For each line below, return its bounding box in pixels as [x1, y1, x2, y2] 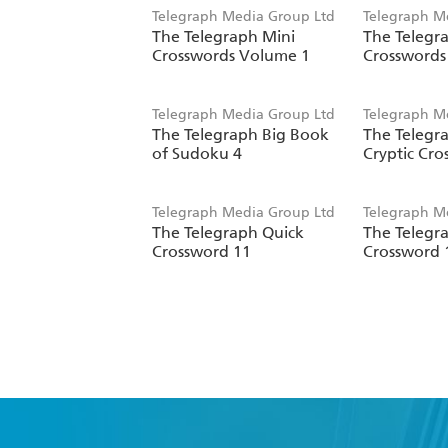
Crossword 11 [152, 242, 251, 262]
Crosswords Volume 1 [152, 46, 310, 66]
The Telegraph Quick [152, 223, 304, 243]
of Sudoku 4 [152, 144, 242, 164]
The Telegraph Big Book [152, 125, 329, 145]
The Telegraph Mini [152, 27, 295, 47]
